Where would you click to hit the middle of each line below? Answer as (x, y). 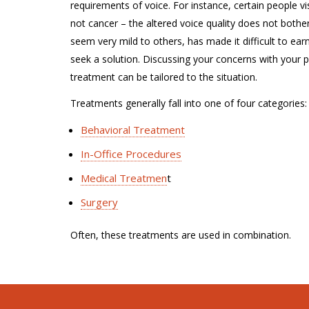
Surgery (99, 202)
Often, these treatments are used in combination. (181, 235)
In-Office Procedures (131, 153)
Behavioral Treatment (133, 129)
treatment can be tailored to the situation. (164, 77)
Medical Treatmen (124, 178)
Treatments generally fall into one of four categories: (189, 103)
